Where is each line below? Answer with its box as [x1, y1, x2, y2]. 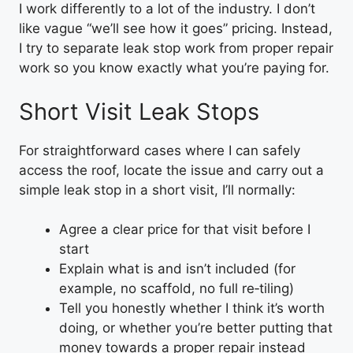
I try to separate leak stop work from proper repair [19, 40, 333, 56]
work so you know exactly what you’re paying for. [19, 60, 329, 76]
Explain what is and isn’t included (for [59, 261, 295, 277]
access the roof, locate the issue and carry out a [19, 162, 324, 178]
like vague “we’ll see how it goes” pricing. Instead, [19, 20, 333, 36]
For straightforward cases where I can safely [19, 142, 300, 158]
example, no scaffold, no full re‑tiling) [59, 281, 294, 296]
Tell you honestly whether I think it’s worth [59, 300, 325, 316]
